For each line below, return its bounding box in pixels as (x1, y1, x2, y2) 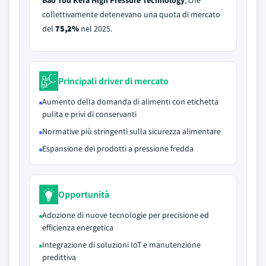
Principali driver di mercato (58, 74, 169, 87)
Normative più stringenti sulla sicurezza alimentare (42, 126, 221, 137)
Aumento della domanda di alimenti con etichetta (42, 96, 218, 107)
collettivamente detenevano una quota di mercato (42, 9, 220, 20)
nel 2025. (79, 23, 112, 34)
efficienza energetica (42, 222, 113, 233)
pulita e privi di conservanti (42, 109, 137, 119)
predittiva (42, 252, 76, 262)
